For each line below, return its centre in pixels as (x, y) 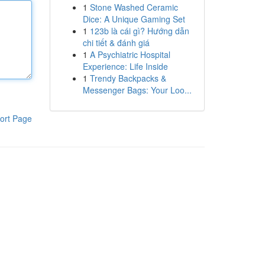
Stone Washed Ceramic (134, 7)
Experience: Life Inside (125, 66)
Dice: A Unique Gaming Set (134, 19)
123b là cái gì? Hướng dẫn (139, 31)
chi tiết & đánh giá (116, 43)
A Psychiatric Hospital (130, 54)
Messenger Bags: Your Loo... (137, 90)
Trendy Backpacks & (128, 78)
